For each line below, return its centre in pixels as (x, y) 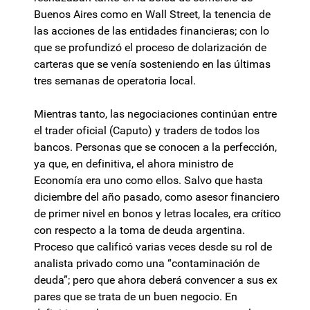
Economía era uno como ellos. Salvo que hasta (148, 181)
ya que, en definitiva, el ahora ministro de (134, 164)
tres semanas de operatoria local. (116, 81)
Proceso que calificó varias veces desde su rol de (153, 247)
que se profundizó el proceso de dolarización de (150, 48)
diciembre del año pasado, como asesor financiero (157, 197)
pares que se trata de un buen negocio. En (136, 297)
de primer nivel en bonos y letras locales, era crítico (157, 214)
